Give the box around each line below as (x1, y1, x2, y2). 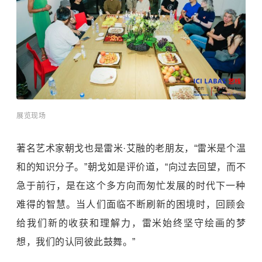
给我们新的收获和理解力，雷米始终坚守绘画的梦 (16, 218, 246, 229)
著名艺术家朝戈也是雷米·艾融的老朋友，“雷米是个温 (16, 143, 246, 154)
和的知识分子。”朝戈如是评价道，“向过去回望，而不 (16, 162, 246, 173)
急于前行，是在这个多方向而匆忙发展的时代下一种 (16, 181, 246, 191)
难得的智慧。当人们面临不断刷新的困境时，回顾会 (16, 199, 246, 210)
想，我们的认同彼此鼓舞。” (16, 237, 136, 247)
